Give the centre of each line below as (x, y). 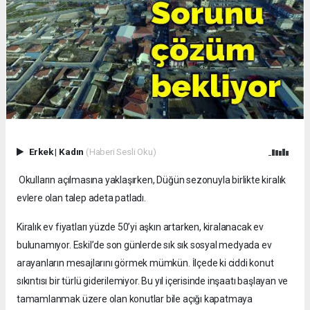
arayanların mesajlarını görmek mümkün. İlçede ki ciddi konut (145, 263)
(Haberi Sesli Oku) (121, 151)
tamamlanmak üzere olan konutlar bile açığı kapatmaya (135, 299)
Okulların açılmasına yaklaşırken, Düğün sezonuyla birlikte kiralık (152, 180)
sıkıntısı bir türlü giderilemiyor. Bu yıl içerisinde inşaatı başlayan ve (153, 281)
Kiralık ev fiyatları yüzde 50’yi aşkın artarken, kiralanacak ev (140, 227)
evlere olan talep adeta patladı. (81, 198)
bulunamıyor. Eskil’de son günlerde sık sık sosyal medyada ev (144, 245)
